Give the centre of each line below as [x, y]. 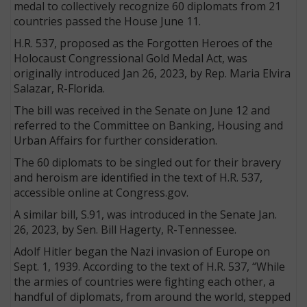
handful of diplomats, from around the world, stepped [152, 296]
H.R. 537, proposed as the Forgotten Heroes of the [144, 43]
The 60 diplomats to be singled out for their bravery [148, 162]
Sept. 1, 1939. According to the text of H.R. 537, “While [150, 266]
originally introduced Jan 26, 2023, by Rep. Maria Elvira [152, 73]
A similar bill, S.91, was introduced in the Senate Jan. [146, 214]
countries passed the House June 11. [108, 21]
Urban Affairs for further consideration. [116, 140]
